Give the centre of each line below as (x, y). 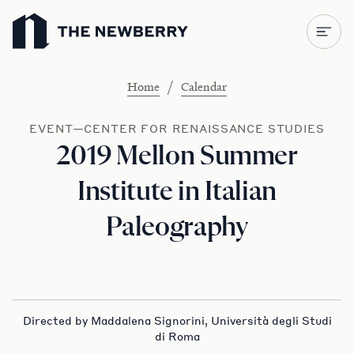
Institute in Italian (177, 192)
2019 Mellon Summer (177, 156)
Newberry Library (60, 13)
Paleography (177, 228)
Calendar (203, 86)
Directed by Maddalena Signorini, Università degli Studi (177, 320)
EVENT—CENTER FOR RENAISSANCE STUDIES (177, 128)
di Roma (177, 336)
